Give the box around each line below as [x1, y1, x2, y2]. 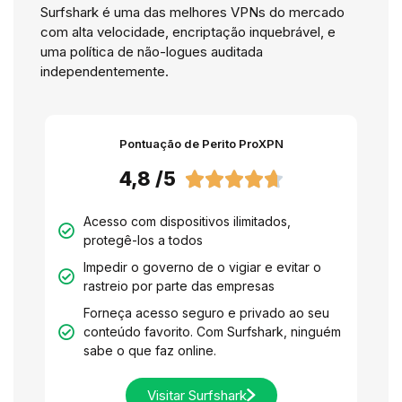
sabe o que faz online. [83, 343, 216, 359]
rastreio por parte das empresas [83, 278, 275, 294]
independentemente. [40, 63, 169, 81]
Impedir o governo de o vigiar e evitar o [83, 259, 321, 275]
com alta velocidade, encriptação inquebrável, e [40, 23, 336, 41]
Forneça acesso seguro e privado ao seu [83, 305, 329, 321]
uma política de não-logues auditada [40, 43, 263, 61]
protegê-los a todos [83, 232, 203, 249]
